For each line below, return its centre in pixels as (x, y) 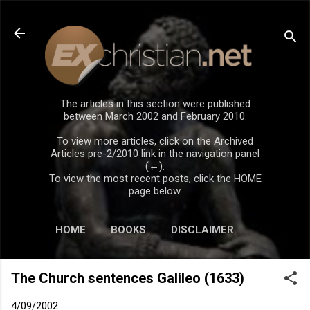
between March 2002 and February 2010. (155, 116)
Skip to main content (155, 17)
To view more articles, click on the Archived (155, 141)
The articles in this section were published (155, 103)
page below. (155, 191)
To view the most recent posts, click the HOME (155, 178)
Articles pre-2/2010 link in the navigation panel (155, 153)
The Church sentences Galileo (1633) (128, 278)
